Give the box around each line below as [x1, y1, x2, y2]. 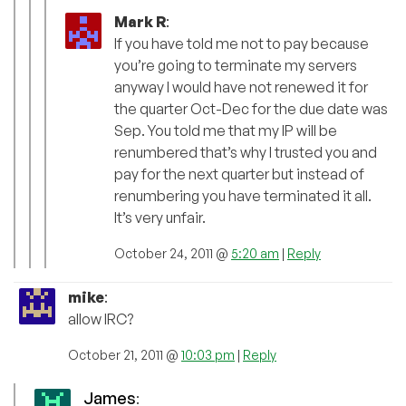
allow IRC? [68, 310, 133, 329]
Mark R [114, 13, 166, 32]
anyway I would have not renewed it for [114, 78, 368, 97]
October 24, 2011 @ [114, 246, 231, 262]
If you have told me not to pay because [114, 34, 369, 53]
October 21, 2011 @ [68, 347, 181, 363]
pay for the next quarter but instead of [114, 165, 364, 184]
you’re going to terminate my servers [114, 56, 357, 75]
